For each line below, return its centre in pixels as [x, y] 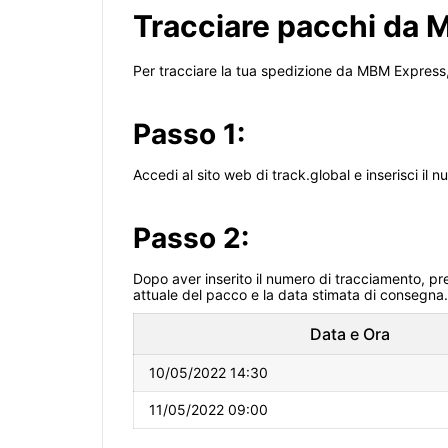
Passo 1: [189, 134]
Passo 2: [191, 238]
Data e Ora [350, 334]
